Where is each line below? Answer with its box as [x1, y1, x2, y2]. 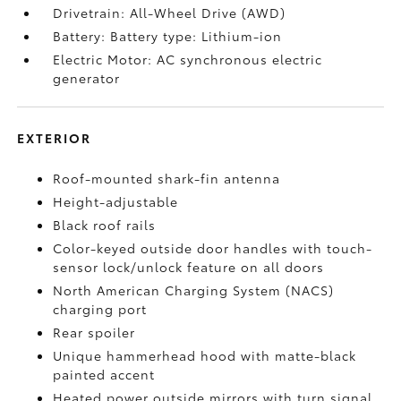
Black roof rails [53, 216, 157, 234]
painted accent [53, 365, 156, 383]
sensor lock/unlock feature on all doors [53, 258, 325, 276]
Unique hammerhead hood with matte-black [53, 346, 357, 364]
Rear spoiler [53, 323, 136, 341]
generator [53, 69, 121, 87]
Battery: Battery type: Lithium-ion [53, 27, 283, 45]
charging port [53, 300, 148, 318]
